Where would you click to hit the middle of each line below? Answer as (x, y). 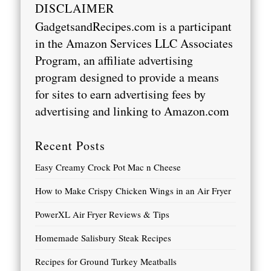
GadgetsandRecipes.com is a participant (134, 27)
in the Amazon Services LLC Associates (134, 44)
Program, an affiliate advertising (114, 60)
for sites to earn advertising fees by (121, 94)
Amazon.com (197, 111)
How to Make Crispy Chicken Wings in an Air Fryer (133, 191)
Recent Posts (70, 146)
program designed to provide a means (127, 77)
